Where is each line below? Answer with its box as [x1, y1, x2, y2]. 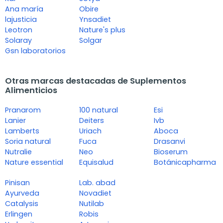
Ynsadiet [79, 14, 111, 24]
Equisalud [79, 157, 114, 167]
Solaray [5, 35, 32, 45]
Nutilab [79, 198, 105, 209]
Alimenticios [5, 84, 57, 96]
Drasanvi [153, 136, 185, 146]
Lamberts [5, 125, 39, 136]
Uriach [79, 125, 102, 136]
